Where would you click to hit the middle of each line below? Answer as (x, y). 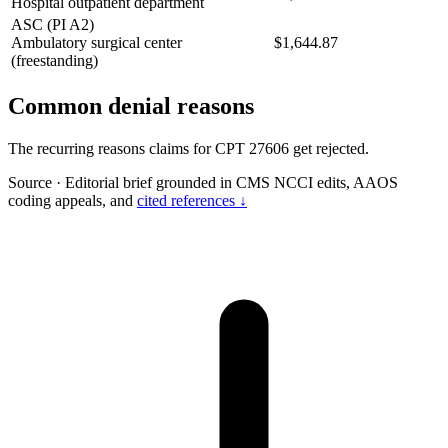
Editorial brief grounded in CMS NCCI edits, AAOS (229, 182)
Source (30, 182)
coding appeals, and (72, 200)
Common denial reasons (131, 105)
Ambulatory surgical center (96, 42)
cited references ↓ (192, 200)
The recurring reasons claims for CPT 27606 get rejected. (188, 148)
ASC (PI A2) (52, 24)
